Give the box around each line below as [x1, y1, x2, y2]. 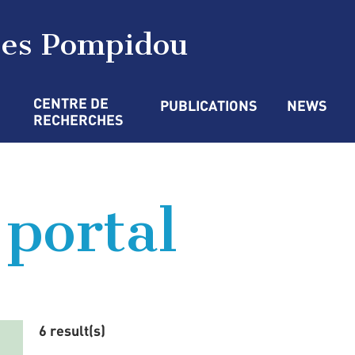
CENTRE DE [33, 94, 112, 112]
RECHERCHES [33, 111, 124, 128]
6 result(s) [39, 322, 105, 339]
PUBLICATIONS [160, 97, 258, 114]
